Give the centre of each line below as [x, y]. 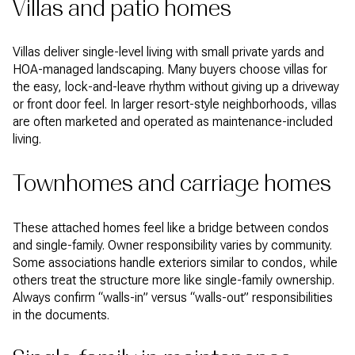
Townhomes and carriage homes [172, 183]
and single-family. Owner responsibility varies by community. [172, 245]
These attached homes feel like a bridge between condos [171, 227]
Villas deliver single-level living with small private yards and [168, 52]
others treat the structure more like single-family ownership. [174, 280]
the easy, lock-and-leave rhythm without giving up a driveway [176, 87]
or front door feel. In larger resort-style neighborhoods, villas [175, 105]
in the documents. [61, 315]
